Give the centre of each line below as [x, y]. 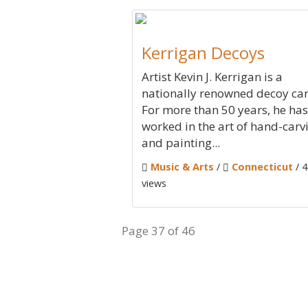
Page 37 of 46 [158, 231]
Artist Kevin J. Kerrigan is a [212, 77]
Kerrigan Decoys [203, 53]
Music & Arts [182, 167]
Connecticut [262, 167]
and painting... [181, 143]
